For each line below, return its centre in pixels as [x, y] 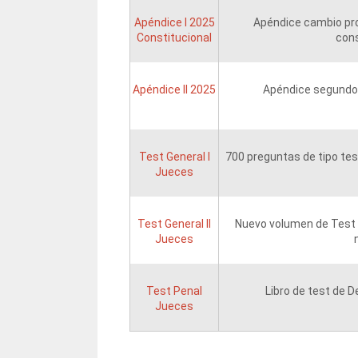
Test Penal [174, 291]
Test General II [174, 224]
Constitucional [174, 38]
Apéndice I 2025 [174, 23]
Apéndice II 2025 [174, 90]
